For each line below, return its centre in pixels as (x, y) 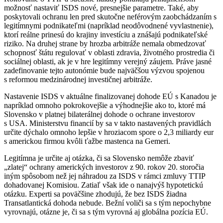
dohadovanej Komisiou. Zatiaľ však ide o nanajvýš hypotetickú (104, 185)
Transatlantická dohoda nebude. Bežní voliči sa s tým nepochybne (108, 203)
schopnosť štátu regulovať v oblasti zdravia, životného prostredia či (109, 52)
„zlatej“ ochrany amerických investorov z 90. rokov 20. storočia (104, 167)
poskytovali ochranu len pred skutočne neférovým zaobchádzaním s (110, 16)
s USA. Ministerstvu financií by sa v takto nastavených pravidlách (108, 123)
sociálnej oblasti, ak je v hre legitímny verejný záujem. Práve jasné (108, 61)
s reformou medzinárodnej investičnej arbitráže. (78, 79)
